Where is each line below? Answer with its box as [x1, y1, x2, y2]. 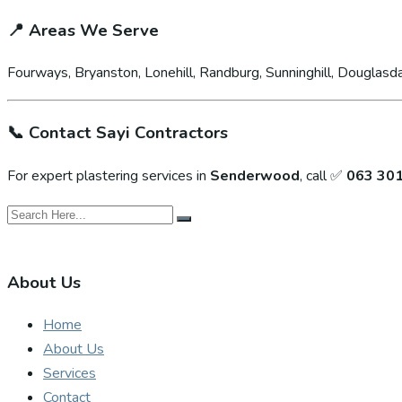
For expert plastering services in [7, 165, 210, 186]
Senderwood [210, 165, 300, 186]
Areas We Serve [29, 18, 159, 42]
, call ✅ [300, 165, 346, 186]
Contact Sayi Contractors [29, 121, 228, 145]
